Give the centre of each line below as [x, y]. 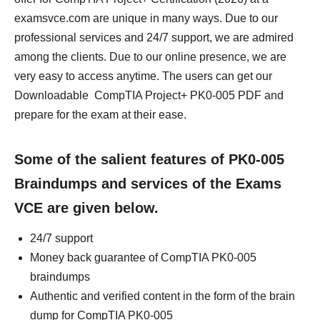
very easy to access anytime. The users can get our [143, 76]
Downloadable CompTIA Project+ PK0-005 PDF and [149, 95]
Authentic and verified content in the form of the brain [162, 296]
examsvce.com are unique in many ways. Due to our [146, 18]
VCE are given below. [86, 208]
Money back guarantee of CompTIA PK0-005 [143, 257]
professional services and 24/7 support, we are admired [154, 37]
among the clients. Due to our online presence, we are [150, 57]
